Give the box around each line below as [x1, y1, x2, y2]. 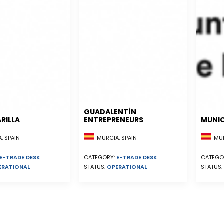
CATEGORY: [84, 153, 116, 162]
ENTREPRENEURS [84, 115, 143, 125]
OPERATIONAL [107, 163, 147, 171]
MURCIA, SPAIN [94, 134, 137, 142]
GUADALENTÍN [84, 107, 136, 117]
